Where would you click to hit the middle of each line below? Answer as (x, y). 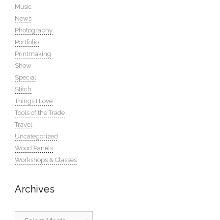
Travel (24, 124)
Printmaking (33, 54)
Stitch (23, 89)
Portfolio (27, 42)
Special (26, 77)
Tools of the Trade (40, 112)
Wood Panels (34, 148)
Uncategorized (36, 136)
